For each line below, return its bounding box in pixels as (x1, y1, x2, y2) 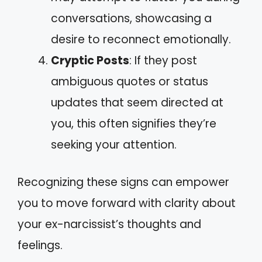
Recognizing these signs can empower (18, 174, 229, 191)
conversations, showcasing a (51, 10, 212, 26)
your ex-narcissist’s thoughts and (18, 216, 201, 233)
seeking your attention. (51, 136, 177, 153)
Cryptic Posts (51, 52, 129, 68)
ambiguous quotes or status (51, 73, 208, 89)
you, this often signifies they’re (51, 115, 216, 132)
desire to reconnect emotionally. (51, 31, 231, 47)
